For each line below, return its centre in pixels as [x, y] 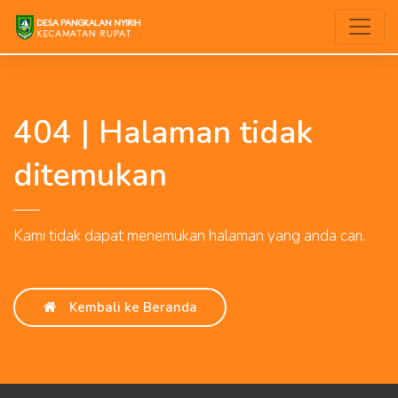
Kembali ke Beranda [131, 308]
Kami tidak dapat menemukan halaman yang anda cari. [189, 236]
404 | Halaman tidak [163, 133]
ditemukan [90, 175]
